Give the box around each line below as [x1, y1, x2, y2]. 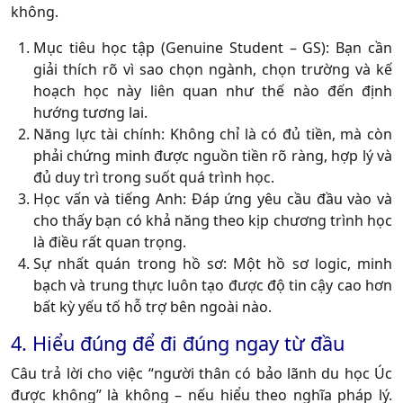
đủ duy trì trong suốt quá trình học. [33, 166, 274, 187]
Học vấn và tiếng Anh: [33, 188, 186, 209]
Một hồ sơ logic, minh [227, 253, 392, 273]
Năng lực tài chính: [33, 123, 165, 144]
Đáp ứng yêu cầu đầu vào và [185, 188, 393, 209]
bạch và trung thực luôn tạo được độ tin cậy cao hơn [33, 274, 392, 295]
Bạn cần [329, 37, 393, 58]
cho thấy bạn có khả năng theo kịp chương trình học [33, 210, 392, 230]
